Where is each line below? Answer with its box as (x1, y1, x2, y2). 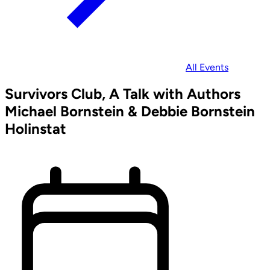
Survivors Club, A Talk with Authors (5, 84, 240, 102)
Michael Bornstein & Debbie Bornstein (5, 102, 255, 120)
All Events (186, 61, 228, 73)
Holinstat (5, 119, 66, 137)
